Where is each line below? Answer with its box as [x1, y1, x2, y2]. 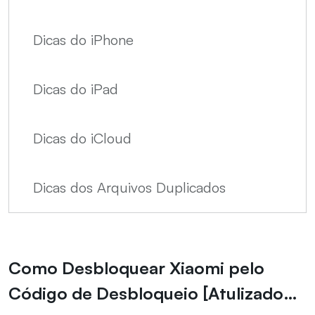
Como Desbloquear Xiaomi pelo [8, 257, 264, 279]
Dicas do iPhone [33, 31, 134, 49]
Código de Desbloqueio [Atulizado [8, 283, 283, 304]
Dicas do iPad [33, 80, 118, 98]
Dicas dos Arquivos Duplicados [33, 179, 226, 197]
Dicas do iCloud [33, 129, 131, 148]
